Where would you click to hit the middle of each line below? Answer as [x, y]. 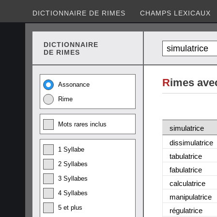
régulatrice [186, 210]
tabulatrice [186, 156]
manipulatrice [191, 197]
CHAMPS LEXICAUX [175, 13]
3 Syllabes [73, 178]
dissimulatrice [191, 142]
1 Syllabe [71, 149]
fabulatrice [186, 170]
